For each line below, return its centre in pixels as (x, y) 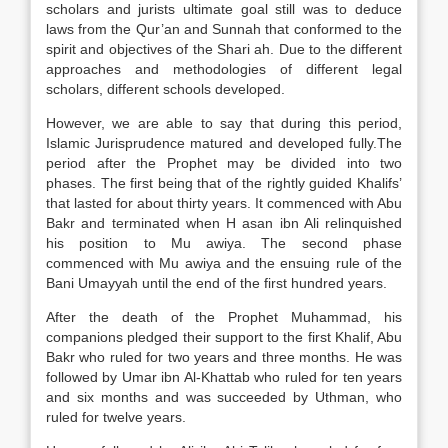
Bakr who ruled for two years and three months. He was (224, 357)
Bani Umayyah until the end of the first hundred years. (216, 283)
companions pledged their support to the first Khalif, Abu (224, 337)
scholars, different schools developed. (165, 89)
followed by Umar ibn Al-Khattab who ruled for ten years (224, 377)
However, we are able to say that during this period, (224, 123)
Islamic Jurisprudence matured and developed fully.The (224, 143)
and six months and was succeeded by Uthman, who (224, 397)
